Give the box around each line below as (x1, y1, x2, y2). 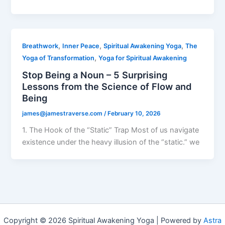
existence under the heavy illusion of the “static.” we (22, 138, 200, 147)
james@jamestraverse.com (22, 110, 104, 118)
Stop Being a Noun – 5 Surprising (22, 69, 168, 81)
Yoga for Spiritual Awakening (98, 54, 187, 62)
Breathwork (22, 42, 59, 50)
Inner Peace (62, 42, 100, 50)
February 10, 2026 (107, 110, 161, 118)
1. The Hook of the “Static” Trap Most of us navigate (22, 126, 199, 135)
